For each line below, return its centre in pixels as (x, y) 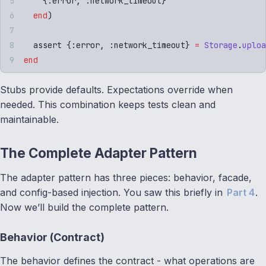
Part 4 (240, 192)
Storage (218, 45)
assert (45, 45)
